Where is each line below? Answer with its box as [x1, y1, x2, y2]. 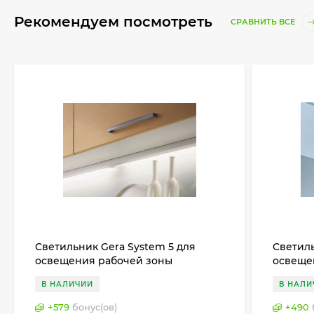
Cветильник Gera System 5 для [35, 240, 196, 254]
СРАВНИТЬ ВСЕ [231, 17, 297, 27]
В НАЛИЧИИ [41, 280, 93, 289]
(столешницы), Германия [35, 268, 165, 282]
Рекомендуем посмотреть [14, 13, 217, 30]
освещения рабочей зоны [35, 254, 172, 268]
